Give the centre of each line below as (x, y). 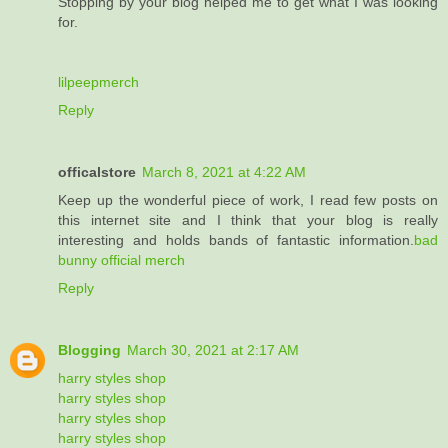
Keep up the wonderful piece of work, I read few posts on (248, 200)
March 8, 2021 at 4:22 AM (224, 172)
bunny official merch (121, 260)
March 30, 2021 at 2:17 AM (213, 350)
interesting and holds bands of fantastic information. (236, 240)
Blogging (89, 350)
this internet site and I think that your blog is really (248, 220)
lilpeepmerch (98, 82)
